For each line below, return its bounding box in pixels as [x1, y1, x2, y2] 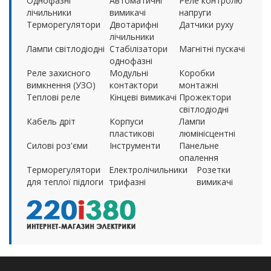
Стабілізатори [109, 42, 168, 54]
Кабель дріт [27, 115, 76, 127]
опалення [179, 151, 218, 163]
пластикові [109, 127, 154, 139]
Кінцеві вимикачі [109, 91, 177, 103]
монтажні [179, 79, 218, 91]
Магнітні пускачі [179, 42, 245, 54]
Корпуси [109, 115, 143, 127]
